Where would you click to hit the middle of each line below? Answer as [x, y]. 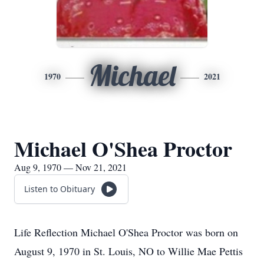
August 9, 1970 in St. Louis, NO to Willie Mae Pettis [128, 251]
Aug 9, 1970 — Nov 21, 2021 [70, 167]
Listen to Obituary [60, 189]
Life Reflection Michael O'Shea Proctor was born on [126, 232]
